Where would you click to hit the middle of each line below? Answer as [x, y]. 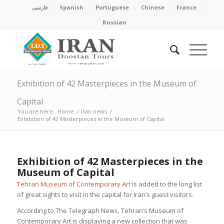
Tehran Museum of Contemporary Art [73, 184]
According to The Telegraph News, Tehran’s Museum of [100, 210]
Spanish [71, 7]
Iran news [94, 111]
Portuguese [112, 7]
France [186, 7]
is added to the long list [166, 184]
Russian [114, 22]
